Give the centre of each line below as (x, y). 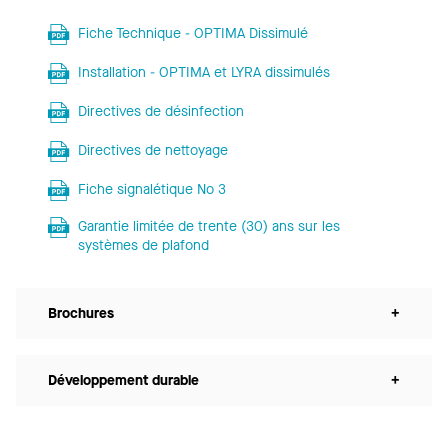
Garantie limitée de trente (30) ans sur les (208, 227)
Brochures (81, 314)
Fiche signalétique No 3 (151, 190)
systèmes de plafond (143, 246)
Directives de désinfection (160, 112)
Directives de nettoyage (152, 151)
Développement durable (123, 381)
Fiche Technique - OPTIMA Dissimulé (192, 34)
